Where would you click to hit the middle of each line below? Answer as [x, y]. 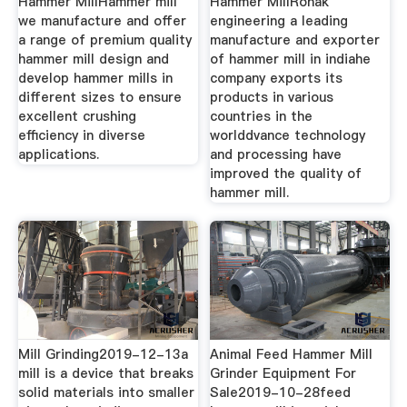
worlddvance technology [288, 136]
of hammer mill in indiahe [291, 60]
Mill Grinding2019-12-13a [103, 354]
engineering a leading [279, 21]
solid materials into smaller [106, 392]
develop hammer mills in [95, 79]
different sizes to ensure [99, 98]
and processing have [276, 155]
